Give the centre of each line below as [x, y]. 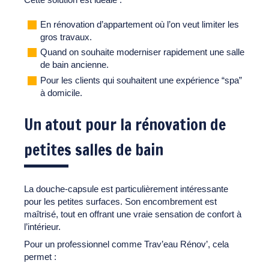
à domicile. [61, 92]
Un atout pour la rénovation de [125, 124]
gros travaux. [66, 37]
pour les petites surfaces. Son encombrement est [120, 201]
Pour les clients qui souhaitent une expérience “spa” [141, 80]
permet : [40, 256]
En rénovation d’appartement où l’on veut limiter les [140, 24]
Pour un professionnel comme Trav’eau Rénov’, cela [126, 244]
